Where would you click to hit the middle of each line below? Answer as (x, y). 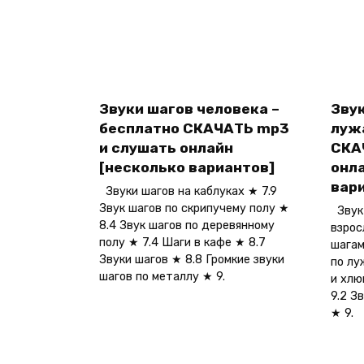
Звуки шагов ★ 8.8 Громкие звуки (192, 260)
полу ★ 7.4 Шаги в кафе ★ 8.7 (182, 243)
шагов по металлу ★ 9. (162, 277)
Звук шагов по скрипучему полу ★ (194, 209)
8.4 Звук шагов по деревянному (187, 226)
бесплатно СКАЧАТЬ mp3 (194, 129)
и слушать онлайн (166, 148)
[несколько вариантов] (187, 168)
